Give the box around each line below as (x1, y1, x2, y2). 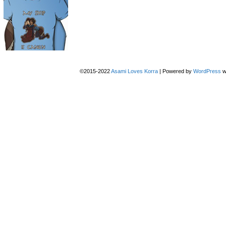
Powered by (160, 68, 193, 74)
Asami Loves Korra (110, 68, 158, 74)
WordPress (193, 68, 221, 74)
